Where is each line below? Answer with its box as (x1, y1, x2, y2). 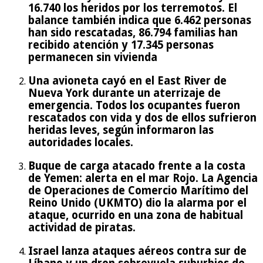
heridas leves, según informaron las (28, 124, 214, 137)
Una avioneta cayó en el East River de (28, 75, 227, 87)
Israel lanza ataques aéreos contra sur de (28, 244, 247, 257)
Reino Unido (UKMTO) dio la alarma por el (28, 196, 247, 209)
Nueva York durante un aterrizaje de (28, 87, 221, 100)
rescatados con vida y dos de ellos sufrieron (28, 112, 257, 124)
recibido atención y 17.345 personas (28, 39, 214, 52)
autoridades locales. (28, 136, 133, 149)
